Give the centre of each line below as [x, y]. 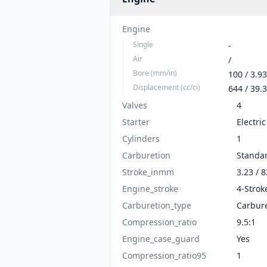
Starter [136, 122]
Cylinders [141, 139]
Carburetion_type [157, 205]
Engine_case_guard [161, 239]
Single [143, 44]
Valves [135, 105]
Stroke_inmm [148, 172]
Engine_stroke [150, 189]
